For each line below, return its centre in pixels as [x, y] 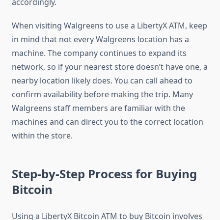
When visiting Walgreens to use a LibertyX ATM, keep [110, 26]
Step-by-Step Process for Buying [104, 174]
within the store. [42, 136]
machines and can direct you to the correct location [108, 122]
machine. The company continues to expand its [99, 53]
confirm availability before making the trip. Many [102, 95]
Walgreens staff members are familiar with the [98, 108]
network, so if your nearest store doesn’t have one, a [110, 67]
